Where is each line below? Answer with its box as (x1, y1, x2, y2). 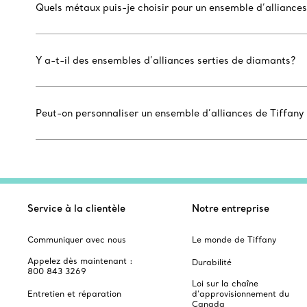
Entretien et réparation (27, 288, 121, 299)
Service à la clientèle (27, 202, 125, 214)
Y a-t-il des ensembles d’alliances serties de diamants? (36, 54, 295, 66)
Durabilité (192, 257, 232, 267)
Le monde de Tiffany (192, 234, 276, 245)
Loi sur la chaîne (192, 278, 258, 288)
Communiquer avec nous (27, 234, 126, 245)
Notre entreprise (192, 202, 269, 214)
